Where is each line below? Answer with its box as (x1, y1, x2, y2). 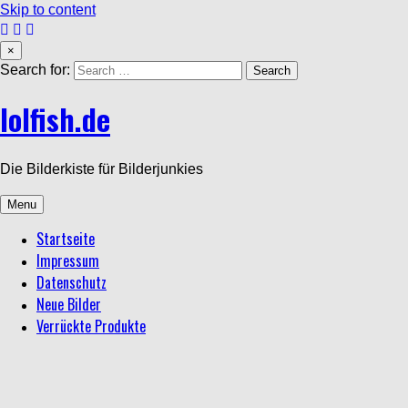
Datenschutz (36, 270, 107, 293)
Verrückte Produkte (36, 314, 146, 337)
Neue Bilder (36, 292, 101, 315)
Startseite (36, 227, 95, 250)
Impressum (36, 249, 99, 271)
